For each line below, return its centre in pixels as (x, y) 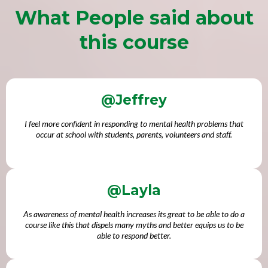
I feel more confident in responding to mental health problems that (134, 123)
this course (134, 42)
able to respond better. (134, 235)
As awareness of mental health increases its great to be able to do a (134, 214)
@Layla (134, 190)
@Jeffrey (134, 100)
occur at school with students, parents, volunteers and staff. (134, 134)
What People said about (134, 17)
